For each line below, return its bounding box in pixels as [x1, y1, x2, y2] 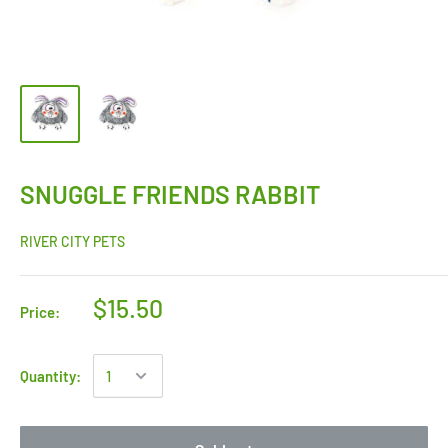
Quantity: [20, 367, 81, 386]
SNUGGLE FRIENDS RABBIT [20, 179, 320, 210]
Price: [20, 303, 60, 322]
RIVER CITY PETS [20, 233, 125, 251]
